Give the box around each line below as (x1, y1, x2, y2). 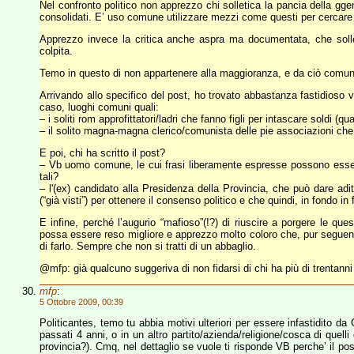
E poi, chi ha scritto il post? (40, 147, 165, 159)
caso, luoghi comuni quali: (40, 101, 159, 113)
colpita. (40, 45, 73, 57)
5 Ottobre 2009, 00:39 (40, 297, 123, 307)
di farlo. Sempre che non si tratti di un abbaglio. (40, 240, 256, 252)
